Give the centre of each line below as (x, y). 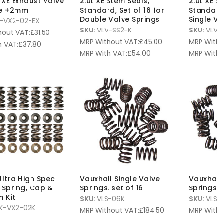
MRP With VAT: (103, 54)
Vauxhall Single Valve (120, 179)
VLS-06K (110, 199)
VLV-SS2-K (114, 30)
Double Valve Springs (120, 20)
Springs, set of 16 (111, 188)
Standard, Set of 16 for (122, 10)
